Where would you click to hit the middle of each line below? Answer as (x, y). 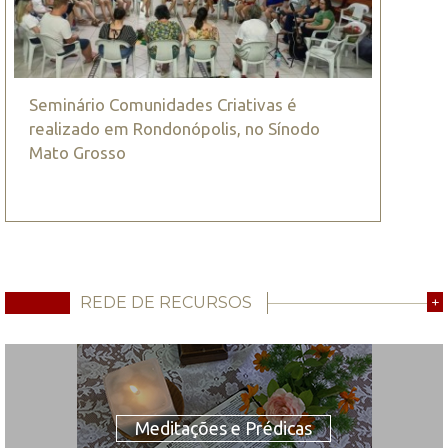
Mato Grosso (77, 153)
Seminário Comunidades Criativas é (163, 105)
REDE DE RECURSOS (166, 302)
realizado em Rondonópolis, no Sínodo (174, 129)
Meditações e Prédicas (223, 427)
